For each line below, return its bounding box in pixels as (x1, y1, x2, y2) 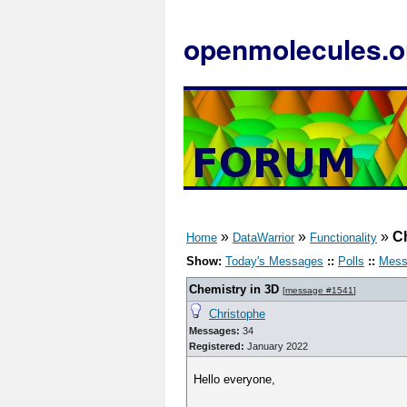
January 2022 (244, 341, 308, 352)
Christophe (209, 307, 265, 321)
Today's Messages (225, 254, 323, 268)
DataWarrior (233, 231, 294, 244)
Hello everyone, (194, 372, 276, 386)
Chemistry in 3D (189, 283, 279, 296)
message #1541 (285, 285, 353, 295)
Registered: (189, 341, 244, 352)
